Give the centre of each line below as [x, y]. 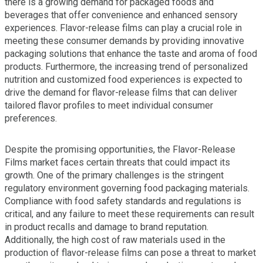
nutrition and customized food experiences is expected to [124, 79]
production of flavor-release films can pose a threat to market [130, 252]
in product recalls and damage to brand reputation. [107, 227]
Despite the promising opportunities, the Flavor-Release [120, 149]
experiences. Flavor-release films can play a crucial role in [123, 28]
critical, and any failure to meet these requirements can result [129, 214]
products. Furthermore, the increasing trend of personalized [126, 66]
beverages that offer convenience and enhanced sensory [121, 15]
